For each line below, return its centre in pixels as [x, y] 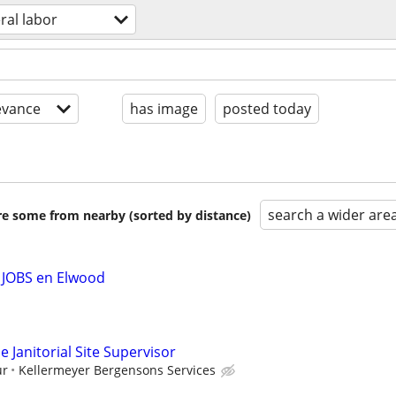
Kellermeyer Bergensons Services [117, 370]
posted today [267, 109]
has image [164, 109]
